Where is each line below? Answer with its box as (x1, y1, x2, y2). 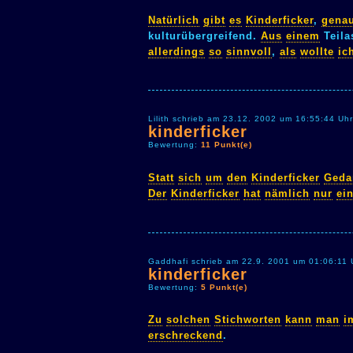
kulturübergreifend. (148, 29, 261, 42)
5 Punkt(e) (201, 282, 247, 292)
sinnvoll (226, 45, 272, 58)
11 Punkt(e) (201, 140, 252, 150)
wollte (300, 45, 334, 58)
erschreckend (148, 329, 223, 342)
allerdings (148, 45, 205, 58)
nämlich (265, 188, 310, 200)
